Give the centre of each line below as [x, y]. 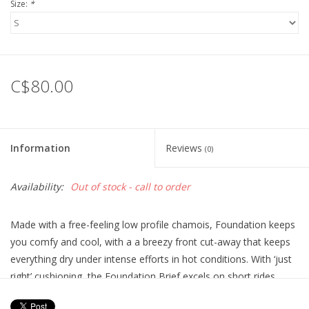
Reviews [185, 148]
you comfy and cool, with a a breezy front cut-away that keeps [150, 242]
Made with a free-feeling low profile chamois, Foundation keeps [153, 225]
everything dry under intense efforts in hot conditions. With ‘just [151, 259]
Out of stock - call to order [130, 187]
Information [40, 148]
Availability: [37, 187]
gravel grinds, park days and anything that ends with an [133, 294]
